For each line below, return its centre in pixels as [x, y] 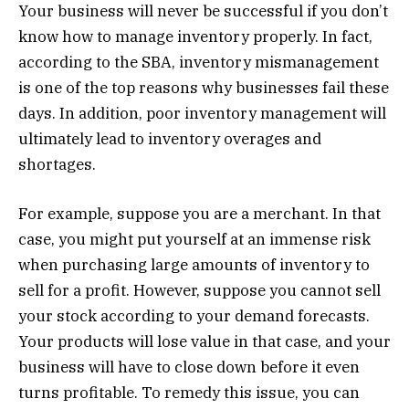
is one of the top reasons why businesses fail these [204, 88]
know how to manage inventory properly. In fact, [195, 37]
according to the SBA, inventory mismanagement [199, 63]
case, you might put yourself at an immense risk [194, 240]
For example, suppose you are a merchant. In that [199, 214]
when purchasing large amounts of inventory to [194, 265]
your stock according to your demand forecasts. [194, 316]
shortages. [57, 165]
